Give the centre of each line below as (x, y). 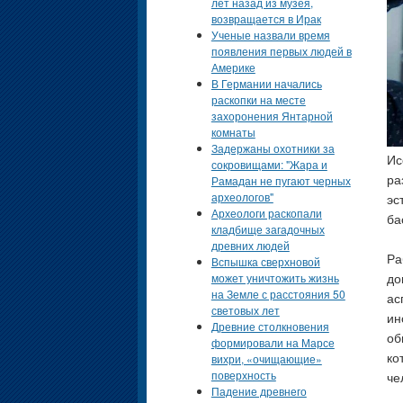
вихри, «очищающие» (266, 359)
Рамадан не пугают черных (281, 181)
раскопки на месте (258, 100)
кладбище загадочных (268, 229)
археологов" (242, 197)
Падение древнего (259, 391)
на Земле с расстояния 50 (278, 294)
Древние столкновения (270, 327)
